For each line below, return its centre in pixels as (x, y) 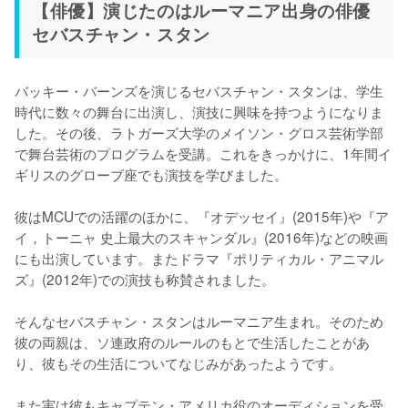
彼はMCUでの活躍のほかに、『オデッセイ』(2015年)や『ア (202, 216)
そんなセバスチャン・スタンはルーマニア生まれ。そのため (199, 321)
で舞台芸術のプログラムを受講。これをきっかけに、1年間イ (203, 153)
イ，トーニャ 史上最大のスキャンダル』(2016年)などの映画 (201, 237)
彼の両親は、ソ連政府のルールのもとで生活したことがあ (192, 342)
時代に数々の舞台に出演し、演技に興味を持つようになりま (199, 112)
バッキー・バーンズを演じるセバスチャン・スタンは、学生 (199, 91)
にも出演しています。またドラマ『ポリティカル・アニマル (199, 258)
